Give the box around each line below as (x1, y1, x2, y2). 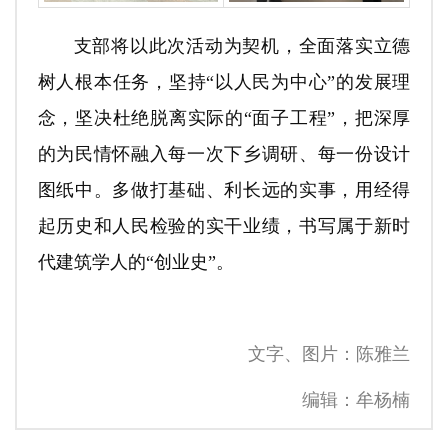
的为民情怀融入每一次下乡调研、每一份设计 (37, 144, 411, 164)
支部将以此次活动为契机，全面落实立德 (73, 36, 411, 56)
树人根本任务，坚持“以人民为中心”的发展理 (37, 72, 411, 92)
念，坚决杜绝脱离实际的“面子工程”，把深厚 (37, 108, 411, 128)
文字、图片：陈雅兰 (248, 344, 411, 364)
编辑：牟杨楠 (302, 390, 411, 410)
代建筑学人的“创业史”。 (37, 252, 234, 272)
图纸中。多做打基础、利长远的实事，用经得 (37, 180, 411, 200)
